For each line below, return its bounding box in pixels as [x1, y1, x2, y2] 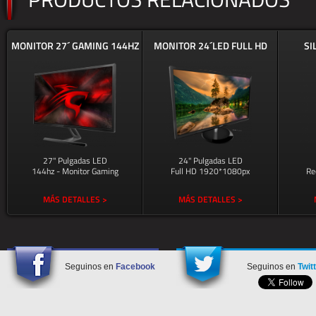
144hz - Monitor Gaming [31, 164, 119, 178]
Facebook [116, 262, 155, 272]
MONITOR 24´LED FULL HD [153, 38, 267, 53]
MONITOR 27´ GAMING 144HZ [11, 38, 139, 53]
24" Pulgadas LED [178, 154, 243, 167]
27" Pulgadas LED [42, 154, 107, 167]
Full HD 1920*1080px [171, 164, 250, 178]
